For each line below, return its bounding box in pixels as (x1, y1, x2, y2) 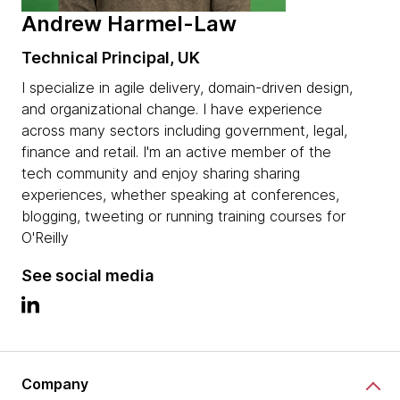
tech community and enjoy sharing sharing (21, 163, 300, 182)
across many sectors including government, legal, (21, 121, 347, 139)
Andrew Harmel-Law (21, 10, 237, 37)
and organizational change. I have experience (21, 99, 322, 118)
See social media (21, 265, 154, 285)
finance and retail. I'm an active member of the (21, 142, 331, 161)
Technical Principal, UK (21, 47, 200, 67)
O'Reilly (21, 228, 69, 246)
